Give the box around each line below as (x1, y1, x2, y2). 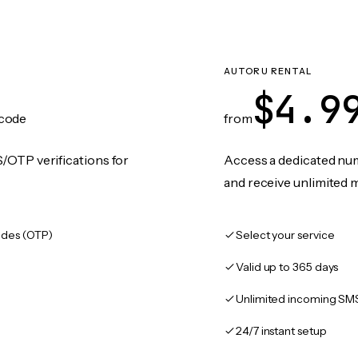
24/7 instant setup (236, 324, 327, 338)
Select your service (236, 228, 335, 242)
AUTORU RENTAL (224, 66, 312, 77)
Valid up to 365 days (236, 260, 339, 274)
